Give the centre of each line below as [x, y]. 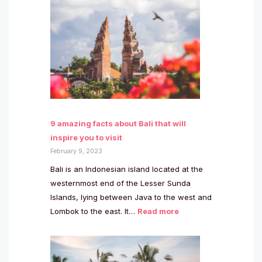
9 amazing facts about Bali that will [118, 123]
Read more [158, 211]
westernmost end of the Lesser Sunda [120, 183]
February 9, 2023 [76, 151]
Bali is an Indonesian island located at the [127, 169]
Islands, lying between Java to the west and [131, 197]
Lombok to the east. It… [94, 211]
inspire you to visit [86, 137]
